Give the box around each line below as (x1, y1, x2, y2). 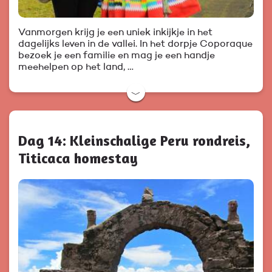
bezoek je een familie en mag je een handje (18, 51, 215, 61)
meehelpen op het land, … (18, 63, 134, 73)
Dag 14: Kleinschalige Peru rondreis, (18, 132, 250, 150)
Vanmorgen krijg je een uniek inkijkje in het (18, 28, 212, 38)
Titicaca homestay (18, 149, 138, 168)
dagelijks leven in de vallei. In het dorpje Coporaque (18, 39, 253, 50)
